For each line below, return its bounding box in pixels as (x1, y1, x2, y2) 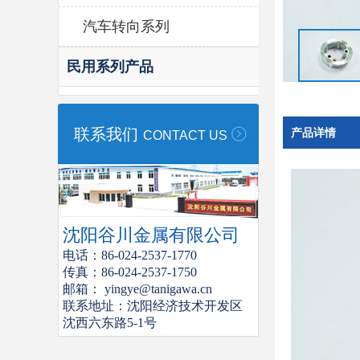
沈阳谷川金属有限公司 (63, 224, 239, 245)
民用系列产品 (67, 59, 153, 75)
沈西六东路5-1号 (63, 315, 157, 329)
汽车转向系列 (83, 18, 170, 35)
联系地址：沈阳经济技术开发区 (63, 298, 243, 313)
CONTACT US (143, 129, 227, 142)
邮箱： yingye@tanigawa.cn (63, 281, 212, 296)
